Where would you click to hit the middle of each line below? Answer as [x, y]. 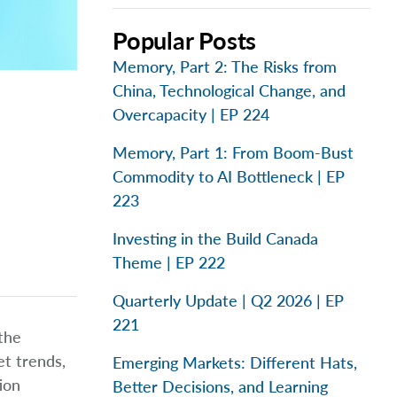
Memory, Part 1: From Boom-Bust [233, 152]
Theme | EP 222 [169, 262]
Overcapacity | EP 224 [191, 114]
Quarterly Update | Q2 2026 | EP [228, 300]
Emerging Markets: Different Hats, [235, 362]
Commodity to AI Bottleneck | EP [229, 176]
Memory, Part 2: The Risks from [225, 66]
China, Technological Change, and [229, 90]
